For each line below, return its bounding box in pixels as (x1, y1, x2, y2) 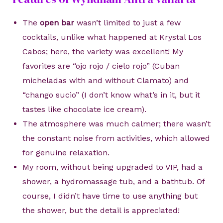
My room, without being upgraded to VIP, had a (22, 162, 203, 172)
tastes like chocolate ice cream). (22, 105, 146, 114)
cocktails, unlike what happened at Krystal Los (22, 32, 202, 42)
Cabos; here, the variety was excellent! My (22, 47, 183, 57)
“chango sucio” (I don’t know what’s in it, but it (22, 90, 200, 100)
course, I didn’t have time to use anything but (22, 191, 198, 201)
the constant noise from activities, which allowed (22, 133, 210, 143)
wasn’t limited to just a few (74, 18, 181, 28)
